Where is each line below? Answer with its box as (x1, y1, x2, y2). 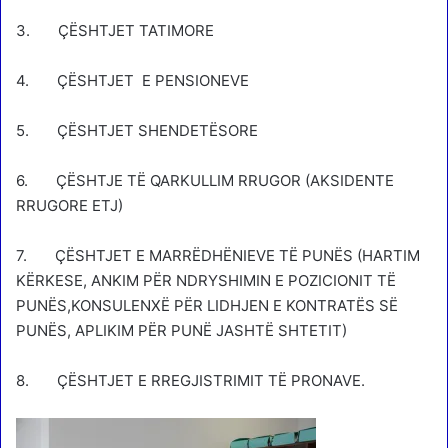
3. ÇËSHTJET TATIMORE (16, 20, 214, 40)
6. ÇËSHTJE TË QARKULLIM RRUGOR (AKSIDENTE (16, 170, 394, 190)
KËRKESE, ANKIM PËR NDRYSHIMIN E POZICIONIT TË (16, 270, 396, 290)
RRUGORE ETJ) (16, 195, 123, 215)
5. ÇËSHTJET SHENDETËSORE (16, 120, 258, 140)
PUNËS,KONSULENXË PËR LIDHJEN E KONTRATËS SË (16, 295, 398, 315)
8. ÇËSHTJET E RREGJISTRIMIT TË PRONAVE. (16, 370, 365, 390)
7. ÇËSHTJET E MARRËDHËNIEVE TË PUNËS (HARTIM (16, 245, 420, 265)
